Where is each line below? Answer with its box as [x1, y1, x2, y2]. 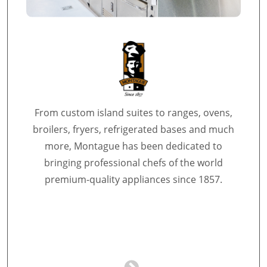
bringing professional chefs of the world [44, 156, 223, 169]
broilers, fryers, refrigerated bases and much [33, 123, 234, 136]
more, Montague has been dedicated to [45, 139, 222, 153]
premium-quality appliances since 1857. [45, 173, 222, 186]
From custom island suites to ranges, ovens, [35, 106, 232, 119]
